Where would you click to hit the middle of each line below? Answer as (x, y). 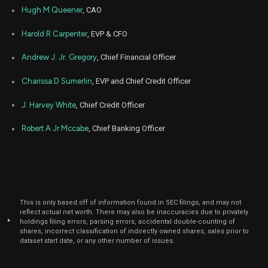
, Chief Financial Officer (136, 57)
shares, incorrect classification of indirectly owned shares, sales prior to (134, 232)
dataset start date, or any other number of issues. (97, 241)
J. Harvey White (49, 105)
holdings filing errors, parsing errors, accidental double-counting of (127, 222)
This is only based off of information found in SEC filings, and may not (130, 203)
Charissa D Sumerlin (57, 81)
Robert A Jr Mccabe (55, 129)
